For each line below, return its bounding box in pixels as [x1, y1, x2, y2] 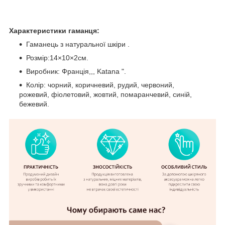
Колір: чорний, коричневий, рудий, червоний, [26, 81, 174, 89]
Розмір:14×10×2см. [26, 54, 88, 62]
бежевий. [19, 100, 51, 108]
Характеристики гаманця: [9, 27, 99, 35]
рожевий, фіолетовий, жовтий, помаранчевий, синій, [19, 90, 192, 99]
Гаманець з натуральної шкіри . [26, 40, 130, 49]
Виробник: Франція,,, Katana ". [26, 67, 126, 76]
